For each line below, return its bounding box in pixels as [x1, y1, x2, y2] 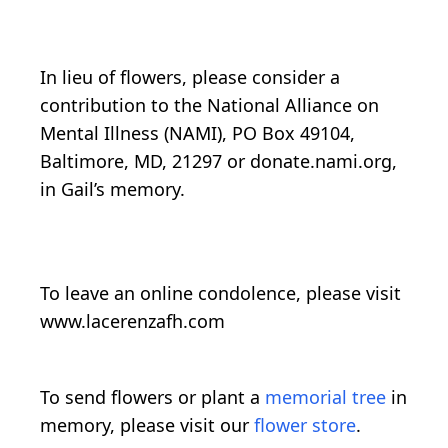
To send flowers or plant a [40, 384, 265, 409]
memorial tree [265, 384, 386, 409]
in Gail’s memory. [40, 176, 185, 201]
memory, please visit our [40, 412, 254, 437]
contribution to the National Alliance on [40, 92, 379, 117]
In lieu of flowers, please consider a [40, 64, 340, 89]
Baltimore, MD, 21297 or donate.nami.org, [40, 148, 397, 173]
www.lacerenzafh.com [40, 308, 225, 333]
